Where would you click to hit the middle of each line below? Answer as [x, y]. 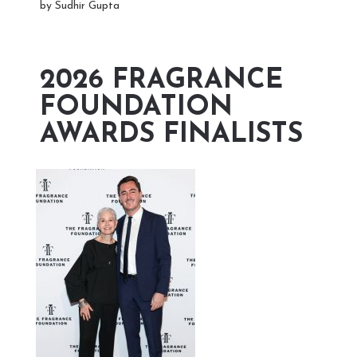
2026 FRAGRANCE [161, 80]
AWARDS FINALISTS [171, 135]
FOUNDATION [136, 108]
